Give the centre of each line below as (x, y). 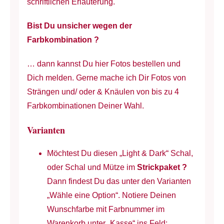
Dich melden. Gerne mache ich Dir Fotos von (106, 77)
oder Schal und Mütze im (92, 167)
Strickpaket (159, 167)
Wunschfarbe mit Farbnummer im (105, 209)
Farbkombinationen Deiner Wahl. (85, 105)
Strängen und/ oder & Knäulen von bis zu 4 (103, 91)
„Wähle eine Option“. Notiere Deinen (111, 195)
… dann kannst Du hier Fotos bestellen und (103, 63)
